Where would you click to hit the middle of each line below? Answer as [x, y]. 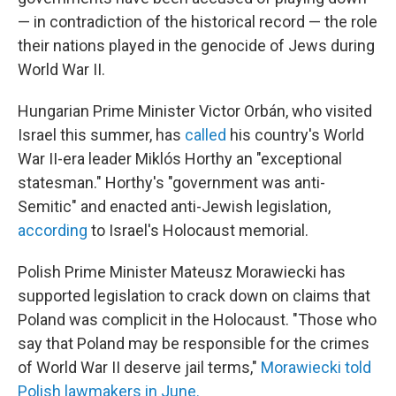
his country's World [295, 135]
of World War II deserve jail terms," [139, 367]
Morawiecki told [316, 367]
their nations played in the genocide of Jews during [196, 46]
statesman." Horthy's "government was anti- [171, 183]
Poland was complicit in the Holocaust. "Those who [197, 320]
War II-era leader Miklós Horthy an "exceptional [180, 159]
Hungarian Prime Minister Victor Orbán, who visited [195, 111]
